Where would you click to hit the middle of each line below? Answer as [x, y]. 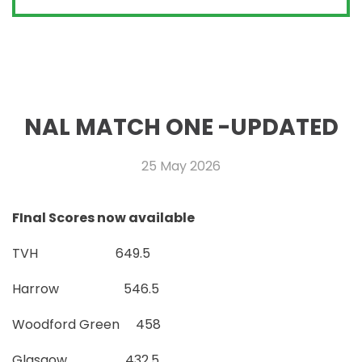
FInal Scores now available [103, 218]
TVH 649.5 [81, 254]
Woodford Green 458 [86, 325]
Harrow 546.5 [86, 289]
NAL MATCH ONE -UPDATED [181, 128]
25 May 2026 [181, 166]
